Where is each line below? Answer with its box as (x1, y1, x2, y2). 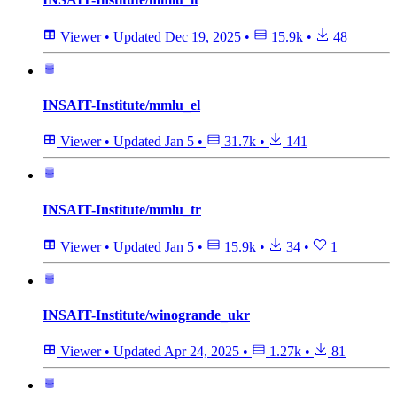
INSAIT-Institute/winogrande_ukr (43, 307, 250, 323)
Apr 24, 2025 (164, 344, 239, 360)
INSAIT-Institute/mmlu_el (43, 97, 200, 113)
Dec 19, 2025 (165, 28, 241, 44)
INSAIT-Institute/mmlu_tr (43, 202, 201, 218)
